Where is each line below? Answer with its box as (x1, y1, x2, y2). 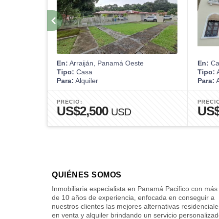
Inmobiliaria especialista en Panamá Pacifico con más (52, 185, 218, 193)
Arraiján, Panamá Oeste (68, 59, 144, 67)
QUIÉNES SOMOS (52, 171, 122, 179)
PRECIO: (57, 99, 83, 105)
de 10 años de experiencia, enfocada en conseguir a (52, 194, 215, 201)
